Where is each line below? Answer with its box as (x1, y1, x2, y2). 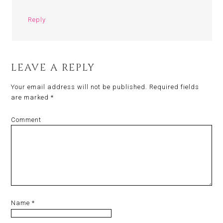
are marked (11, 94, 51, 101)
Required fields (147, 83, 200, 91)
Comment (11, 116, 42, 123)
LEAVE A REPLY (11, 61, 96, 74)
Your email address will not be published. (11, 83, 148, 91)
